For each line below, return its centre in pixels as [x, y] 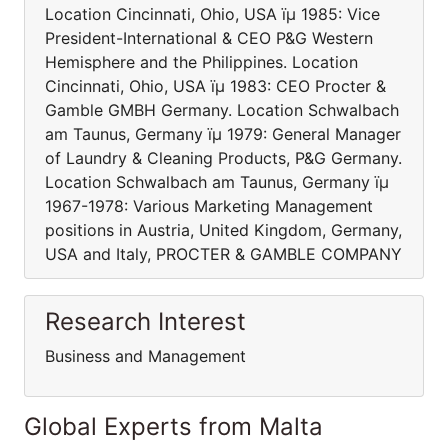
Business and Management [145, 356]
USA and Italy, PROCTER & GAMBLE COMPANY [223, 254]
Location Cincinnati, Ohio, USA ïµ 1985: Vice [212, 14]
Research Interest [145, 321]
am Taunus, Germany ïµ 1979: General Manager [223, 134]
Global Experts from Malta [173, 426]
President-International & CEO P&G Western [209, 38]
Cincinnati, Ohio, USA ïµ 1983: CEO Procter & [215, 86]
